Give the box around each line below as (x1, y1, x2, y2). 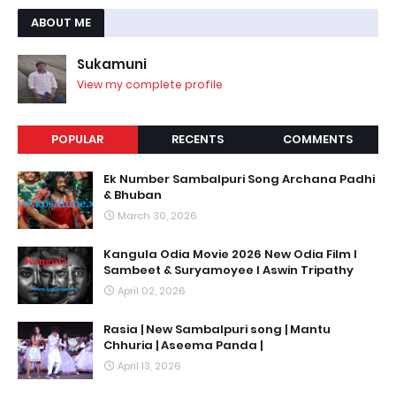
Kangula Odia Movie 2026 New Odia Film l (103, 246, 357, 263)
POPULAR (51, 131, 104, 148)
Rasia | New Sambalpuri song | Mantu (103, 321, 331, 338)
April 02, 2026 (118, 284, 186, 298)
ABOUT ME (31, 14, 91, 31)
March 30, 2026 (118, 209, 197, 223)
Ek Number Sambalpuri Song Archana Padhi (103, 171, 375, 187)
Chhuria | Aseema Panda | (103, 337, 263, 354)
